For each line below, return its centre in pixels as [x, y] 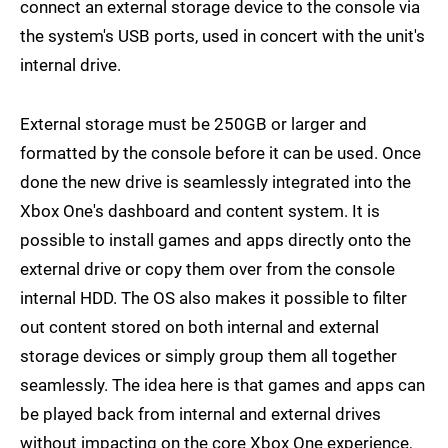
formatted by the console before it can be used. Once [220, 153]
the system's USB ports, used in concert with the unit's [222, 36]
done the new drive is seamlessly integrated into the [215, 182]
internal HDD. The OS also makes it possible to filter [213, 298]
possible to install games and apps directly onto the [215, 240]
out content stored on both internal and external [199, 327]
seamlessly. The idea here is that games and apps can [222, 385]
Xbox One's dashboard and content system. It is [200, 211]
